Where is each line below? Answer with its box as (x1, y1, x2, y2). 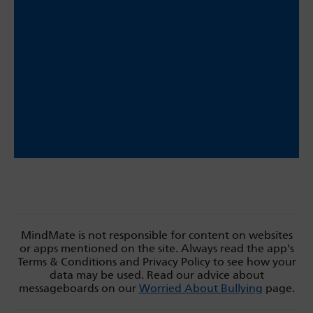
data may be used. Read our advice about (49, 268, 264, 282)
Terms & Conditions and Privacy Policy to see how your (17, 255, 296, 268)
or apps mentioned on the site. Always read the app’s (19, 242, 294, 255)
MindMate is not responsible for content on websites (20, 228, 293, 242)
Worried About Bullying (138, 282, 263, 295)
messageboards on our (18, 282, 139, 295)
